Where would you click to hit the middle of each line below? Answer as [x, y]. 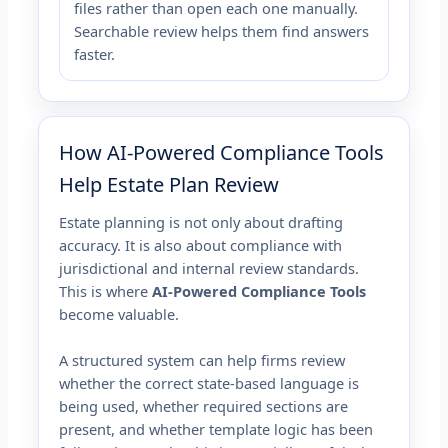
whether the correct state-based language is [209, 382]
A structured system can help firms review [202, 359]
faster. [95, 53]
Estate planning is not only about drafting [201, 221]
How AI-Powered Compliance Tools [222, 152]
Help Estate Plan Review [169, 184]
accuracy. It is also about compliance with [201, 244]
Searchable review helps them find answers [222, 30]
